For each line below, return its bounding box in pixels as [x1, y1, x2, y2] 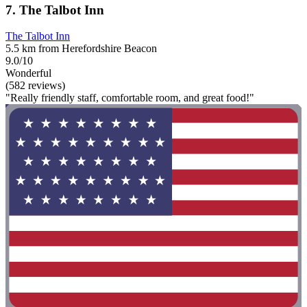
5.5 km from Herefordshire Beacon [5, 42, 157, 55]
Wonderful [5, 67, 51, 79]
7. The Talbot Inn [5, 2, 104, 17]
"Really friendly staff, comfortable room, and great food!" [5, 92, 254, 104]
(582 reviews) [5, 79, 65, 92]
